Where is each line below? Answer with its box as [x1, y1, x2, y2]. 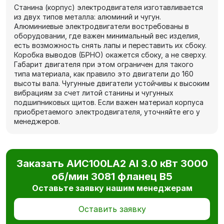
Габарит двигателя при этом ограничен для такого [14, 60, 193, 69]
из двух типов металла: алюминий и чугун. [14, 12, 161, 21]
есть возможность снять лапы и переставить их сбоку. [14, 41, 206, 50]
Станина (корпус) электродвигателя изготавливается [14, 3, 203, 12]
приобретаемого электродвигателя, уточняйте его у [14, 107, 200, 116]
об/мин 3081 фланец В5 [51, 170, 172, 183]
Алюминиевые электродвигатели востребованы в [14, 22, 189, 31]
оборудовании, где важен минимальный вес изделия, [14, 31, 200, 40]
